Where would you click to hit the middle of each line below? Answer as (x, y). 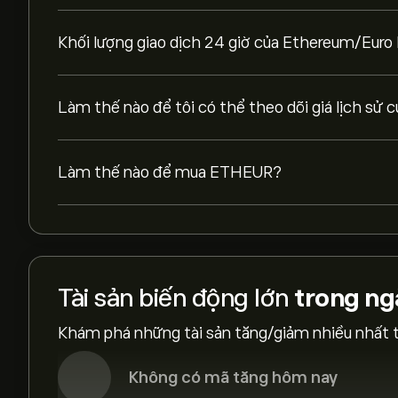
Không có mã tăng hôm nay (233, 378)
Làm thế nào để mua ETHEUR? (170, 172)
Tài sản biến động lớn (176, 298)
